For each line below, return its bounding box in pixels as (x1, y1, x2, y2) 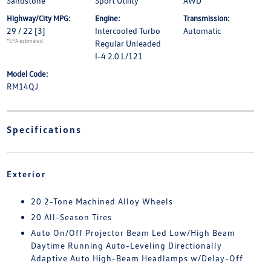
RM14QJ (6, 81, 38, 91)
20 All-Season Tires (30, 212, 112, 222)
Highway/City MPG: (6, 13, 71, 23)
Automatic (183, 25, 221, 36)
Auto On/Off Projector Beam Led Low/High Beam (30, 227, 235, 238)
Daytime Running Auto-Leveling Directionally (30, 240, 222, 250)
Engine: (94, 13, 120, 23)
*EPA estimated (6, 38, 43, 44)
